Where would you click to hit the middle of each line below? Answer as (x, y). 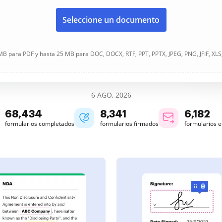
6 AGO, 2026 (111, 95)
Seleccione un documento (111, 20)
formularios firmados (129, 124)
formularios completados (40, 124)
